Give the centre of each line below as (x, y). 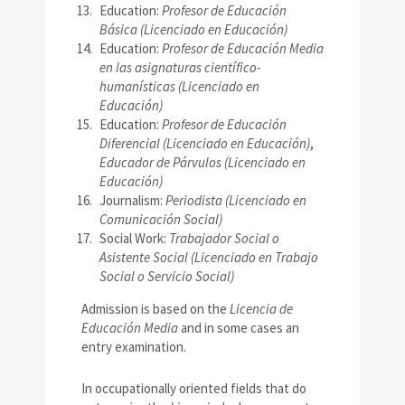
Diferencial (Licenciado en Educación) (205, 144)
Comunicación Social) (161, 220)
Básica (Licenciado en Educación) (193, 30)
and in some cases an (239, 328)
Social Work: (134, 239)
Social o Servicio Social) (167, 277)
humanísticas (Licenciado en (179, 87)
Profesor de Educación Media (243, 49)
